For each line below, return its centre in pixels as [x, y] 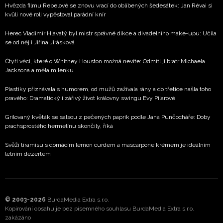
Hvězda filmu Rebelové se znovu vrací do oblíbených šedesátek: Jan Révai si [109, 5]
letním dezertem [28, 154]
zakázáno [18, 217]
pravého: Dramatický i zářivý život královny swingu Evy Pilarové [90, 98]
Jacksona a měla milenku [39, 70]
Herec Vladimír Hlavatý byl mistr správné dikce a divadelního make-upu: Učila [111, 33]
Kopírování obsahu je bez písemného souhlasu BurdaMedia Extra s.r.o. [100, 208]
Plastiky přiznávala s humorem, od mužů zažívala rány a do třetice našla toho [108, 89]
